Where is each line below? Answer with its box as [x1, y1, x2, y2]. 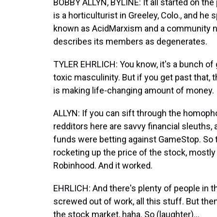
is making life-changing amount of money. [53, 85, 214, 95]
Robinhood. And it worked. [53, 160, 153, 170]
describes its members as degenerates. [53, 36, 207, 46]
